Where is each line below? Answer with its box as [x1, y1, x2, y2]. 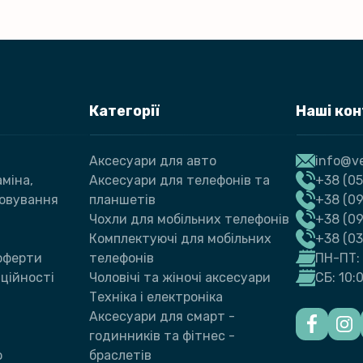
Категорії [89, 101, 160, 120]
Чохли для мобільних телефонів [89, 211, 289, 227]
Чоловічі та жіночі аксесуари [89, 269, 271, 285]
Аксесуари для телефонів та [89, 172, 270, 188]
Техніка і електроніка [89, 288, 223, 305]
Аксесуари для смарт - [89, 308, 235, 324]
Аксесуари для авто [89, 152, 216, 169]
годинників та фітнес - [89, 327, 235, 344]
